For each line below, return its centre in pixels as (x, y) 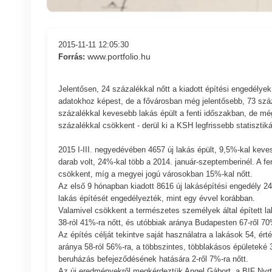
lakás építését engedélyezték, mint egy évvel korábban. (158, 198)
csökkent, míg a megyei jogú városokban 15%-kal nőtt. (156, 174)
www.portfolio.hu (119, 56)
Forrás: (73, 56)
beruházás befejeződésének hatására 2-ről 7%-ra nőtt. (154, 259)
